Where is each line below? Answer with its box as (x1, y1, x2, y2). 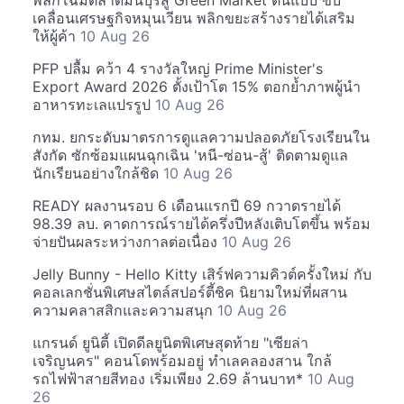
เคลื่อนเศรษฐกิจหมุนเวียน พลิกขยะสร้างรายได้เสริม (32, 9, 355, 27)
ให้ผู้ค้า (32, 27, 80, 45)
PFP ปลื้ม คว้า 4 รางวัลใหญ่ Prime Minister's (32, 60, 323, 78)
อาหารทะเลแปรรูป (32, 96, 155, 114)
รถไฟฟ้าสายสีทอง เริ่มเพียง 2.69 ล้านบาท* (32, 370, 308, 388)
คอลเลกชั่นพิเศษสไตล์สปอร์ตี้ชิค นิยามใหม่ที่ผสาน (32, 283, 347, 301)
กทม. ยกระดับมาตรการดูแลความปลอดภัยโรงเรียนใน (32, 128, 370, 146)
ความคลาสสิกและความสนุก (32, 301, 217, 319)
